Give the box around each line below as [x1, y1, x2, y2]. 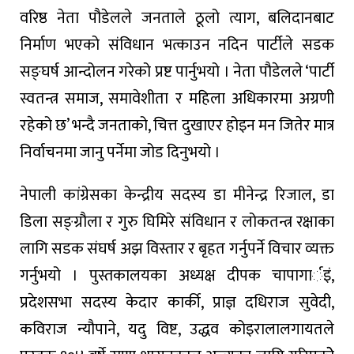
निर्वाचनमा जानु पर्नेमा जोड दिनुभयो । [20, 138, 220, 166]
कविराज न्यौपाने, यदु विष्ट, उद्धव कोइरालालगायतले [20, 315, 334, 343]
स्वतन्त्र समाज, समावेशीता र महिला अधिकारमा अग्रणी [20, 85, 334, 112]
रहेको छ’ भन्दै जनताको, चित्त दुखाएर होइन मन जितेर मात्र [20, 111, 334, 139]
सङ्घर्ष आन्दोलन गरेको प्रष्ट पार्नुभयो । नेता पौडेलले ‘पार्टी [20, 58, 334, 85]
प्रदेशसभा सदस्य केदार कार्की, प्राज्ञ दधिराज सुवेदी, [20, 288, 334, 316]
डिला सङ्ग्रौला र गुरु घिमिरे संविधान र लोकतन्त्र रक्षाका [20, 208, 334, 235]
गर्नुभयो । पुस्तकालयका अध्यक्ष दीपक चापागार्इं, [20, 262, 334, 289]
